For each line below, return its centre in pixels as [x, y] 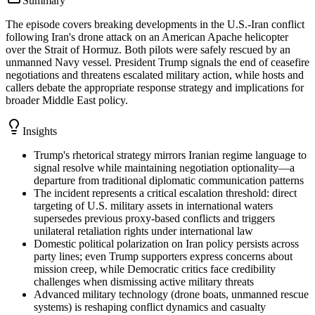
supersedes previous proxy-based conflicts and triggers [154, 218]
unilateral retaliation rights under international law [143, 231]
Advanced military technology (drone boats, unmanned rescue [171, 294]
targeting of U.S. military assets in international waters [153, 205]
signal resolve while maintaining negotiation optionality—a [164, 167]
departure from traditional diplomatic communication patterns [169, 180]
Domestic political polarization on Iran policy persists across [166, 243]
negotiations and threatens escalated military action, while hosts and [155, 75]
